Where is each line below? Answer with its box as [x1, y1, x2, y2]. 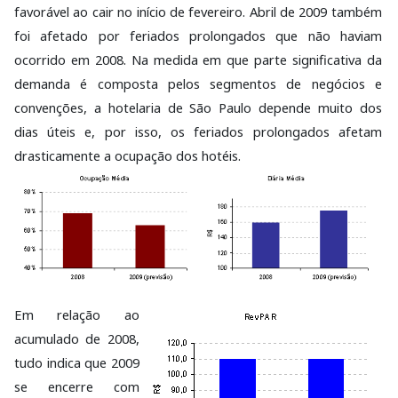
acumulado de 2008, [14, 330, 139, 348]
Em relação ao [14, 306, 139, 324]
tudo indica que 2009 [14, 354, 139, 372]
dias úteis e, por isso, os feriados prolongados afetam [14, 123, 382, 141]
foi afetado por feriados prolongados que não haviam [14, 27, 382, 45]
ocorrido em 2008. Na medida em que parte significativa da [14, 51, 382, 69]
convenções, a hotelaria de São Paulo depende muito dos [14, 99, 382, 117]
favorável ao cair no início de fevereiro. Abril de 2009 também [14, 3, 382, 21]
